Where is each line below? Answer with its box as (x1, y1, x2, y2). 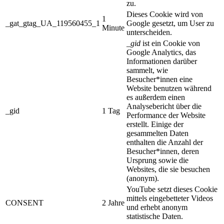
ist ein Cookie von (140, 38, 200, 47)
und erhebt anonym (126, 202, 187, 211)
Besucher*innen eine (126, 74, 192, 83)
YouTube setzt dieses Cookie (126, 184, 217, 193)
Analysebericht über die (126, 101, 201, 110)
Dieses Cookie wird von (126, 9, 203, 18)
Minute (102, 23, 124, 32)
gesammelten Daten (126, 128, 188, 137)
